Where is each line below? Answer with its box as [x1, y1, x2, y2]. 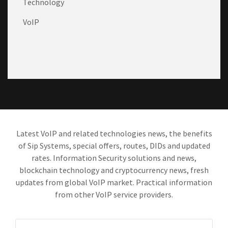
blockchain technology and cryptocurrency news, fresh [19, 165, 209, 176]
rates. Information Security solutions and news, [32, 153, 196, 163]
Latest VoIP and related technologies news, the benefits [16, 128, 212, 139]
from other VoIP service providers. [55, 189, 173, 200]
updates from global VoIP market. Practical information [16, 177, 212, 188]
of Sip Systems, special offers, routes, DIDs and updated [18, 140, 210, 151]
